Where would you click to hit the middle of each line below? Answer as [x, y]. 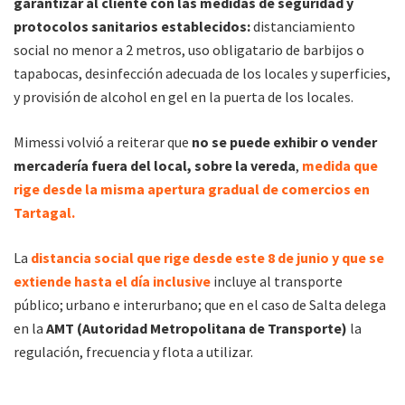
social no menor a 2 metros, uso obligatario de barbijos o [189, 49]
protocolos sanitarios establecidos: [132, 26]
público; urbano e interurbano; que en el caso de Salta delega [200, 304]
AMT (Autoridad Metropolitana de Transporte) [197, 328]
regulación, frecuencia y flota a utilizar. [133, 351]
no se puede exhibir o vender [284, 141]
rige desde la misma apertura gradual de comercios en [192, 188]
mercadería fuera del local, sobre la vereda [155, 165]
